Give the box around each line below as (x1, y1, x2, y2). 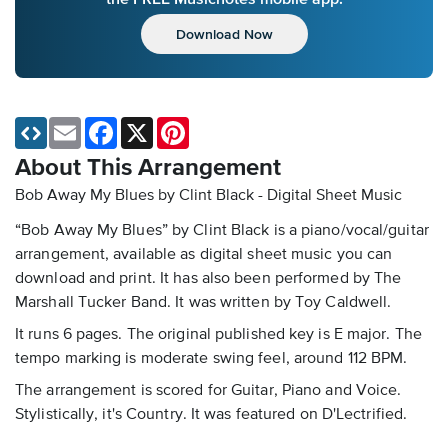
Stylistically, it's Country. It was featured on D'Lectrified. (15, 407, 408, 424)
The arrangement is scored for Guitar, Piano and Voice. (15, 383, 402, 400)
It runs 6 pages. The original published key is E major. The (15, 327, 422, 344)
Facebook (117, 118, 178, 133)
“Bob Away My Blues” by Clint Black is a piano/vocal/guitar (15, 223, 429, 240)
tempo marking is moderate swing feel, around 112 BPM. (15, 351, 408, 368)
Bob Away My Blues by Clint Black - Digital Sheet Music (15, 188, 402, 205)
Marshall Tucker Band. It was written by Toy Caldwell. (15, 295, 392, 312)
